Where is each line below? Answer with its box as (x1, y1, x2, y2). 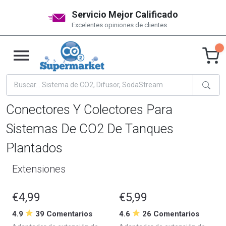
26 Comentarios (142, 209, 199, 218)
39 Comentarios (35, 209, 92, 218)
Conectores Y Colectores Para (6, 101, 173, 117)
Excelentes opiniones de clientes (72, 21, 167, 29)
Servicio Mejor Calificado (72, 9, 178, 20)
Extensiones (12, 162, 66, 175)
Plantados (6, 140, 63, 155)
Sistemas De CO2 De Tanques (6, 121, 174, 136)
